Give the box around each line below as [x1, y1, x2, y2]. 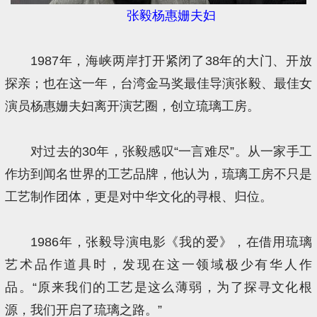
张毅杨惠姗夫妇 [126, 8, 216, 23]
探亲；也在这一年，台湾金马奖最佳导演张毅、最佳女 [5, 76, 312, 91]
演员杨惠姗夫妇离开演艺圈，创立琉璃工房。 [5, 99, 260, 114]
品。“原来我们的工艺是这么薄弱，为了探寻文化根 [5, 280, 312, 295]
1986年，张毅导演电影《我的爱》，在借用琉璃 [30, 235, 312, 250]
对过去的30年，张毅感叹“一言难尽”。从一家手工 [30, 144, 312, 159]
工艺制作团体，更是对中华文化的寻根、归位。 [5, 190, 273, 204]
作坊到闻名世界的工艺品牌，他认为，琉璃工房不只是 [5, 167, 312, 182]
